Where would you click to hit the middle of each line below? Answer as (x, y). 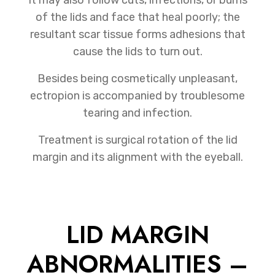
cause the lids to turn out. (137, 51)
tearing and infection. (137, 113)
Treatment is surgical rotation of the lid (137, 140)
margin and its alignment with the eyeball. (137, 157)
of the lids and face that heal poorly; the (137, 17)
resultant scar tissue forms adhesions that (137, 34)
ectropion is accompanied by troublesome (137, 95)
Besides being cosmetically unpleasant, (137, 78)
